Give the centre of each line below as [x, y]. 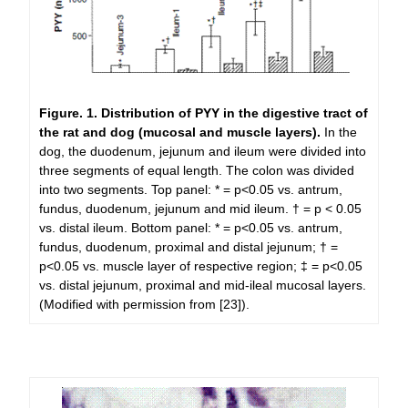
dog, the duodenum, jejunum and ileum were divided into [203, 152]
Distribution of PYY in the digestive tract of [235, 113]
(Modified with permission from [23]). [145, 305]
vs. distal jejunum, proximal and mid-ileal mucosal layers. [203, 286]
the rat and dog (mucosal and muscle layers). [182, 133]
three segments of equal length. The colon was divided [197, 171]
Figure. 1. [69, 113]
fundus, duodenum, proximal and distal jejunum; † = [189, 247]
